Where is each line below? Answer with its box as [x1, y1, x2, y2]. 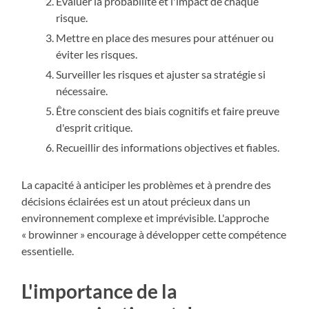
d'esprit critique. [56, 121, 133, 134]
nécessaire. [56, 84, 108, 98]
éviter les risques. [56, 48, 138, 61]
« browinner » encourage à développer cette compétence [21, 228, 287, 241]
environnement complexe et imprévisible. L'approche [21, 211, 270, 225]
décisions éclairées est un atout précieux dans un [21, 195, 251, 208]
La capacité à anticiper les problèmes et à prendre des [21, 178, 272, 192]
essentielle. [21, 244, 74, 258]
